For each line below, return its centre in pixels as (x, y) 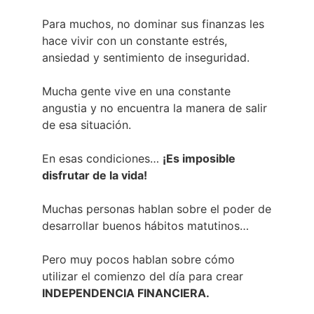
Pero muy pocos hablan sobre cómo (138, 259)
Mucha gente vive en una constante (136, 91)
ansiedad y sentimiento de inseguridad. (146, 57)
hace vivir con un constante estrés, (135, 40)
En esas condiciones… (102, 158)
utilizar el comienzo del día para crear (143, 276)
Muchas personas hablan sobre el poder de (157, 209)
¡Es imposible (199, 158)
